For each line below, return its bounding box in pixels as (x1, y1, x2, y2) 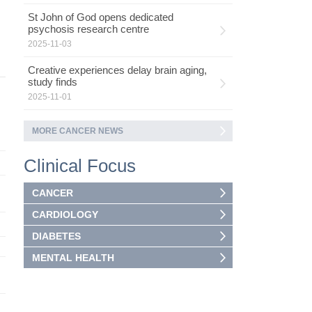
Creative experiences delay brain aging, (27, 64, 207, 76)
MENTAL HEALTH (31, 252, 114, 263)
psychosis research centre (27, 23, 149, 35)
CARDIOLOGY (31, 209, 98, 220)
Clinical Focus (23, 155, 136, 176)
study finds (27, 76, 77, 88)
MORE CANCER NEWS (31, 126, 123, 136)
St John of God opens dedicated (27, 11, 173, 23)
